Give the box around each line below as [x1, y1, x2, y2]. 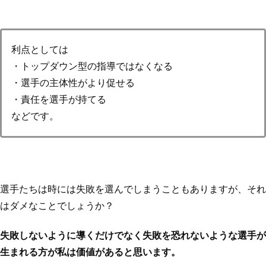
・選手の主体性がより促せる [11, 78, 135, 88]
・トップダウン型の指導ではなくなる [11, 61, 173, 72]
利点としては [11, 45, 68, 55]
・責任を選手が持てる [11, 94, 106, 105]
